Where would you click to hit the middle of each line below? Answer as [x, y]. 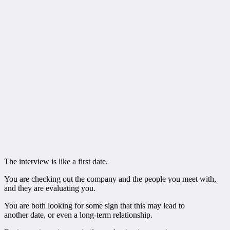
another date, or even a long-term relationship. [78, 215]
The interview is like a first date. [56, 161]
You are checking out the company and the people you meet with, [110, 179]
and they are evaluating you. [50, 188]
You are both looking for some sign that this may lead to [94, 205]
